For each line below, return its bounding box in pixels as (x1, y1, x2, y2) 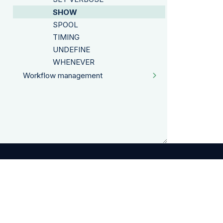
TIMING (53, 32, 80, 42)
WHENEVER (53, 57, 95, 67)
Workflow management (23, 70, 103, 80)
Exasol (61, 201, 85, 210)
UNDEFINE (53, 44, 90, 54)
